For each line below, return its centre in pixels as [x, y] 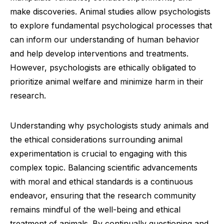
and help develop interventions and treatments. [99, 53]
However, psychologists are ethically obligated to [103, 67]
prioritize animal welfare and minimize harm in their [107, 81]
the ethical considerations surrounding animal [96, 139]
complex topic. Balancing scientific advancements [104, 167]
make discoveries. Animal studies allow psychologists [110, 11]
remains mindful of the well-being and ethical [95, 209]
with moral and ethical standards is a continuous [101, 181]
